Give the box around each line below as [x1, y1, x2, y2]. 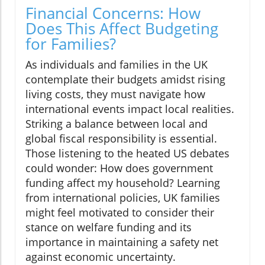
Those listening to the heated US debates [25, 146, 230, 161]
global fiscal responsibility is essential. [25, 131, 217, 146]
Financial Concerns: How [25, 2, 201, 24]
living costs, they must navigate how [25, 87, 205, 102]
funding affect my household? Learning [25, 176, 220, 190]
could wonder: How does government [25, 161, 213, 176]
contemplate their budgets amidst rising [25, 72, 225, 87]
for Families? [25, 33, 116, 55]
